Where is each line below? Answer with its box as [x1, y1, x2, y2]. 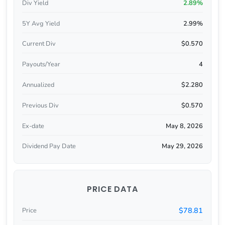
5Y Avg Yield [22, 19, 60, 28]
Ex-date [22, 121, 44, 131]
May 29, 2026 [162, 142, 203, 151]
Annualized [22, 80, 54, 89]
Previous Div [22, 100, 59, 110]
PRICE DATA [86, 183, 139, 195]
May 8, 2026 [166, 121, 203, 131]
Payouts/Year [22, 60, 60, 69]
